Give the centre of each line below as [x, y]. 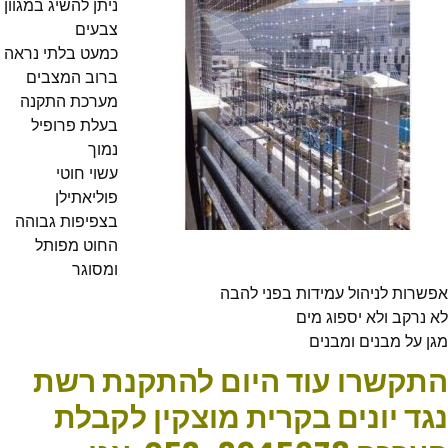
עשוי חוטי [87, 173]
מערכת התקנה [69, 101]
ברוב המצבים [72, 77]
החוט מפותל [76, 245]
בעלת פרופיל [74, 125]
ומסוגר [95, 269]
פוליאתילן [86, 197]
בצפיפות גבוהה [66, 221]
